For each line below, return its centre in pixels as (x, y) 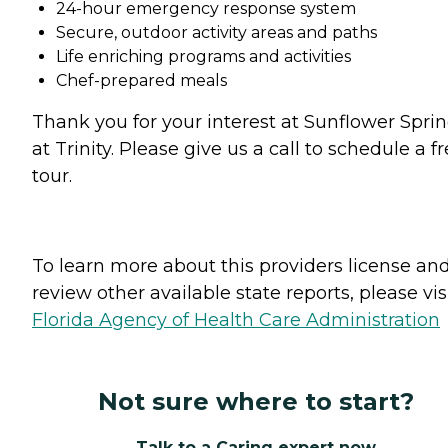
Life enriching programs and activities (203, 56)
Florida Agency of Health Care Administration (236, 319)
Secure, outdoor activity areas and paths (216, 32)
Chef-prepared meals (141, 80)
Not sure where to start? (256, 401)
